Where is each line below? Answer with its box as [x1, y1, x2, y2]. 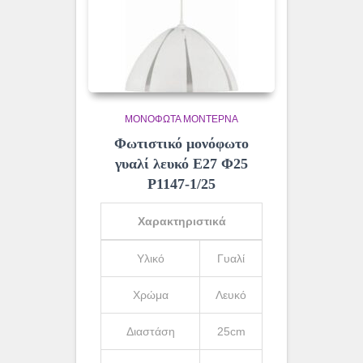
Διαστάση [126, 325, 175, 339]
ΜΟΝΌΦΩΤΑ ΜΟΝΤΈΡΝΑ [125, 113, 238, 126]
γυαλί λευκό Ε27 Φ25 [115, 156, 248, 173]
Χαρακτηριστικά [137, 215, 226, 228]
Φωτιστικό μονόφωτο [114, 135, 249, 152]
